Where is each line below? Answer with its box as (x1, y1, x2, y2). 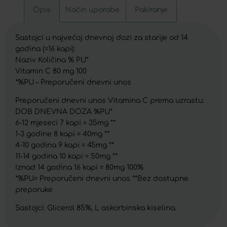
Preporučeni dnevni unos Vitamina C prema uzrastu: (15, 96, 204, 104)
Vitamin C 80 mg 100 (15, 67, 87, 75)
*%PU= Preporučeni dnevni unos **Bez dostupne (15, 174, 188, 182)
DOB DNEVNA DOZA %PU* (15, 107, 112, 116)
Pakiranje (134, 6, 168, 14)
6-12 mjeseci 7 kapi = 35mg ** (15, 119, 116, 127)
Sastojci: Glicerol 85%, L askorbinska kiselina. (15, 204, 176, 212)
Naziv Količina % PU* (15, 56, 89, 64)
